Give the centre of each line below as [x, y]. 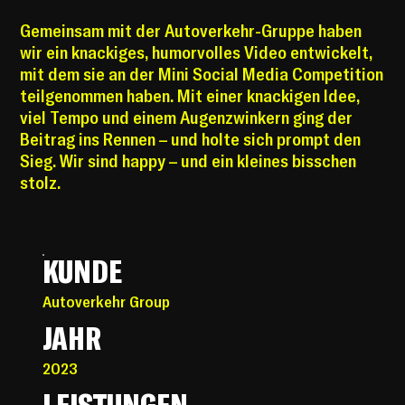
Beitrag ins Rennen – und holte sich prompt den [191, 139]
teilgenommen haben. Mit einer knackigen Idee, [190, 96]
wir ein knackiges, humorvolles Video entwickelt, [197, 52]
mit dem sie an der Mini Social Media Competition [202, 74]
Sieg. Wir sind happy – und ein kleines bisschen [188, 161]
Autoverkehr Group [106, 301]
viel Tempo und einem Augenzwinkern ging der [187, 118]
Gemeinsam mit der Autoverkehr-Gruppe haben [191, 31]
